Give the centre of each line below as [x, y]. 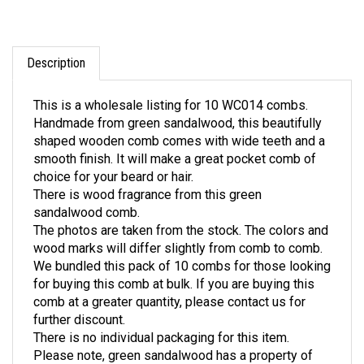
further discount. [79, 303]
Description [56, 46]
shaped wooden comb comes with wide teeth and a [179, 124]
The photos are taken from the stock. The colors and [181, 214]
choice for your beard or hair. [113, 160]
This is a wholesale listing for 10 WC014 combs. [171, 89]
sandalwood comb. [87, 196]
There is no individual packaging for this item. [161, 321]
